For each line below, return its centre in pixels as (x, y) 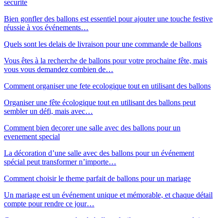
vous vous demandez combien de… (59, 69)
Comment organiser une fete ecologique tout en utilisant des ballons (107, 86)
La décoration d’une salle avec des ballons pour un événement (99, 153)
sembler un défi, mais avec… (48, 111)
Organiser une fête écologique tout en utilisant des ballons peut (100, 102)
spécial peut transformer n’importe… (60, 162)
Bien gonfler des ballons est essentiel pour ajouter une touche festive (108, 18)
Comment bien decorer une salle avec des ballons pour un (92, 127)
